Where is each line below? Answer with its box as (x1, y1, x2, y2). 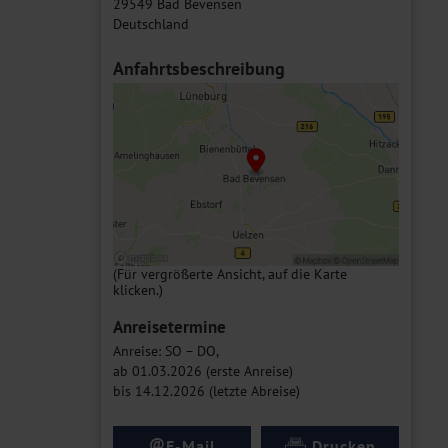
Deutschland (113, 15, 189, 33)
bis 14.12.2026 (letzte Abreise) (113, 381, 300, 400)
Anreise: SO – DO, (113, 341, 219, 360)
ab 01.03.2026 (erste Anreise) (113, 361, 297, 380)
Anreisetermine (113, 315, 226, 338)
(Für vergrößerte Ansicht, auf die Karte (113, 264, 347, 283)
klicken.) (113, 280, 163, 299)
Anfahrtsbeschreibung (113, 57, 285, 80)
